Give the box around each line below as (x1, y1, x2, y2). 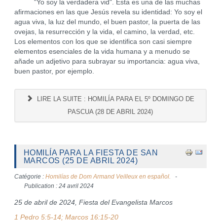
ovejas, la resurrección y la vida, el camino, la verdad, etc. (14, 28, 195, 36)
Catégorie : (14, 173, 45, 180)
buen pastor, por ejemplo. (14, 68, 94, 75)
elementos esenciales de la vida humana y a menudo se (14, 48, 190, 55)
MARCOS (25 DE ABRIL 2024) (23, 156, 138, 165)
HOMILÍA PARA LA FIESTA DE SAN (23, 148, 158, 157)
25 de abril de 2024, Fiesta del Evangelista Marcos (14, 199, 173, 206)
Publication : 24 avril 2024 (24, 183, 94, 189)
